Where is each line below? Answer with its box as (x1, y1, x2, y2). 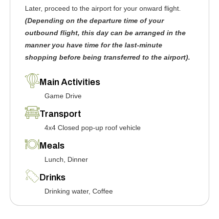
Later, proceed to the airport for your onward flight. (25, 4, 181, 12)
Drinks (40, 173, 66, 182)
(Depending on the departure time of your (25, 17, 164, 24)
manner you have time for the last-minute (25, 41, 162, 49)
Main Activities (40, 77, 100, 87)
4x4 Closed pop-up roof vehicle (44, 124, 141, 131)
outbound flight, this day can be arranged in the (25, 29, 186, 37)
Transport (40, 109, 81, 119)
